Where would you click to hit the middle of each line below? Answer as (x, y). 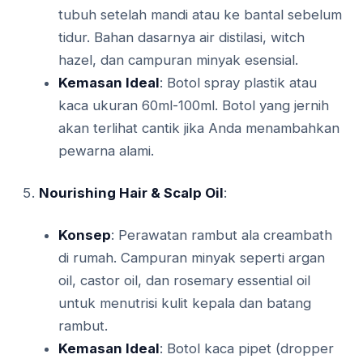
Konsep (85, 235)
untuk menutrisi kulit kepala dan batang (185, 303)
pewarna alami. (106, 151)
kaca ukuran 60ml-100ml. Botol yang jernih (194, 106)
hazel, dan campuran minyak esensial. (178, 60)
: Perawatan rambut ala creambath (222, 235)
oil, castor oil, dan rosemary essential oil (184, 281)
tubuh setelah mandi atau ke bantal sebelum (200, 15)
